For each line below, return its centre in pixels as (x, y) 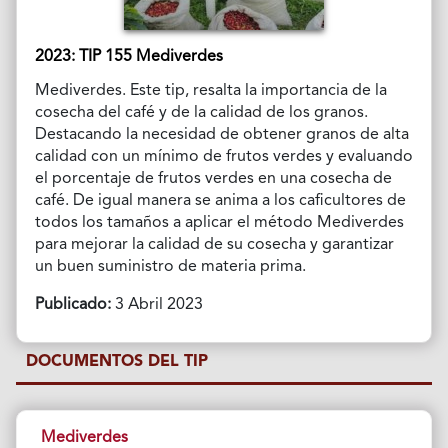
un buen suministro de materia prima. (170, 266)
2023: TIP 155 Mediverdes (128, 56)
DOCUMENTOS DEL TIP (117, 361)
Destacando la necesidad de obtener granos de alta (221, 134)
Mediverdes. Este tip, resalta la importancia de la (210, 90)
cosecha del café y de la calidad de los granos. (201, 112)
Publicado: (72, 304)
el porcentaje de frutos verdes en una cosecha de (213, 178)
